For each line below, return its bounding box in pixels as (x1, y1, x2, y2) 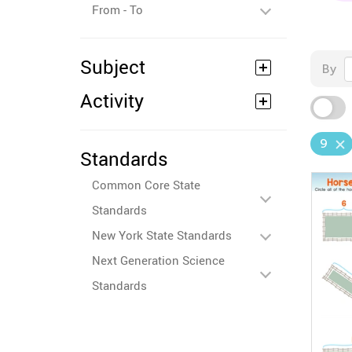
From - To (92, 2, 143, 17)
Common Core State (92, 177, 200, 192)
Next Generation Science (92, 252, 225, 268)
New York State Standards (92, 227, 232, 243)
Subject (80, 54, 145, 79)
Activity (80, 88, 144, 113)
